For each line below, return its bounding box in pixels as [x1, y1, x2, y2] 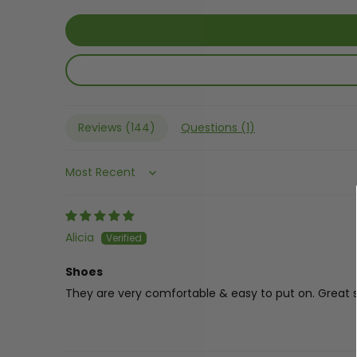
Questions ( [181, 119, 246, 135]
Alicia [65, 229, 94, 245]
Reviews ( [78, 119, 131, 135]
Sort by [65, 170, 104, 186]
